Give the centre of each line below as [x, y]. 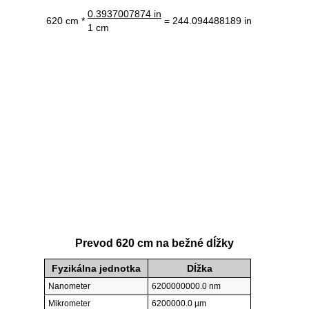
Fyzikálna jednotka [96, 269]
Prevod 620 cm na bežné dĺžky [154, 243]
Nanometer [69, 287]
